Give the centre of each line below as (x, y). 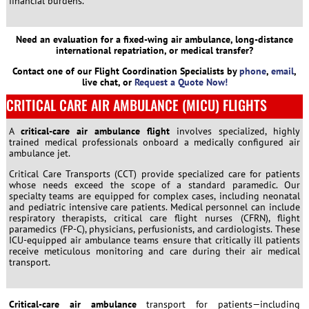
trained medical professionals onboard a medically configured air (154, 142)
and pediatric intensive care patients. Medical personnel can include (154, 207)
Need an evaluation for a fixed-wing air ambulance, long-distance (154, 39)
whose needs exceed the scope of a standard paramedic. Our (154, 185)
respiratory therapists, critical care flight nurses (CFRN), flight (154, 218)
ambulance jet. (40, 153)
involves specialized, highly (235, 131)
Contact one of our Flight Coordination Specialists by (126, 71)
